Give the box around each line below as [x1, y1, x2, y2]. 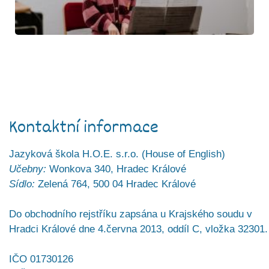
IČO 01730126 [9, 253, 73, 265]
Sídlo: [9, 178, 35, 190]
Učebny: [9, 163, 46, 175]
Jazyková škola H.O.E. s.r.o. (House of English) [9, 148, 225, 160]
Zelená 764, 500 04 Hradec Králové [35, 178, 196, 190]
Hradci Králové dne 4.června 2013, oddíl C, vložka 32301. [9, 223, 268, 235]
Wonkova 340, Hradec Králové [46, 163, 186, 175]
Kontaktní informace [9, 114, 159, 142]
